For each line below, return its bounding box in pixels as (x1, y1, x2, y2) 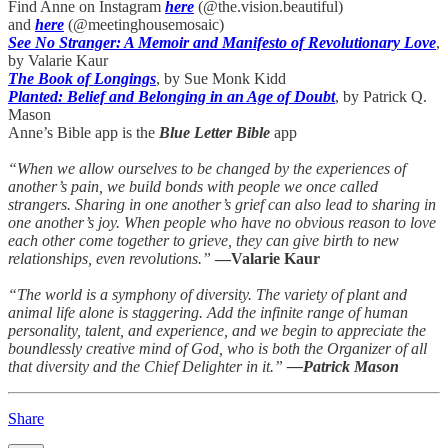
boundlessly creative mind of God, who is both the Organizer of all (8, 339, 427, 357)
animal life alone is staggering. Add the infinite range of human (8, 303, 408, 321)
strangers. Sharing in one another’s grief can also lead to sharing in (8, 195, 436, 213)
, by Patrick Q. (335, 87, 427, 105)
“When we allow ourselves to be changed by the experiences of (8, 159, 406, 177)
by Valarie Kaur (8, 51, 108, 69)
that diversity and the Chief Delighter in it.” (8, 357, 287, 375)
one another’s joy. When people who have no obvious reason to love (8, 213, 436, 231)
